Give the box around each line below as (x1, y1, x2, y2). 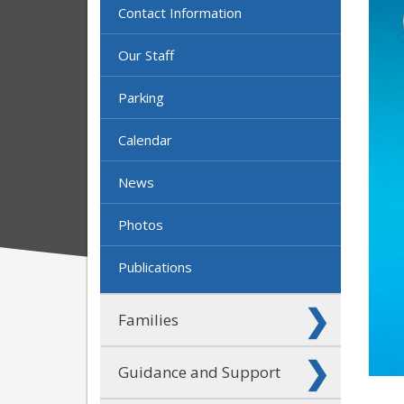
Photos (118, 215, 163, 234)
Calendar (118, 130, 172, 149)
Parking (118, 87, 164, 106)
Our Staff (118, 45, 174, 64)
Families (118, 308, 179, 330)
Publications (118, 257, 192, 276)
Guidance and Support (118, 361, 280, 382)
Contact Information (118, 3, 242, 22)
